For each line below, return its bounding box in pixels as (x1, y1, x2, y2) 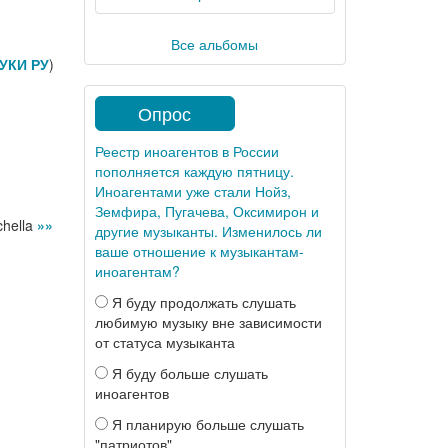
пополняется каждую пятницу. (94, 161, 294, 181)
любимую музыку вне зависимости (94, 312, 322, 332)
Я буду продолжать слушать (107, 292, 296, 312)
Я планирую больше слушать (107, 414, 304, 434)
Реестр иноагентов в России (94, 141, 279, 161)
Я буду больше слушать (107, 363, 268, 383)
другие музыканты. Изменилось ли (94, 221, 322, 241)
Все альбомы (171, 34, 259, 54)
